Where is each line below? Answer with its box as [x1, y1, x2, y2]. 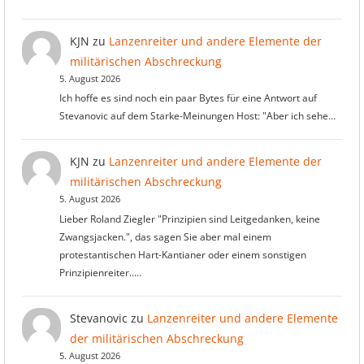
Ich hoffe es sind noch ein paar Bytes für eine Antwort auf [58, 91, 317, 105]
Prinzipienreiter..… [58, 265, 141, 279]
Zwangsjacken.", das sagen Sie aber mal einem [58, 229, 271, 244]
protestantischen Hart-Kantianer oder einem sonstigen [58, 247, 306, 262]
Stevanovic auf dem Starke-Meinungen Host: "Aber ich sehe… [58, 109, 336, 123]
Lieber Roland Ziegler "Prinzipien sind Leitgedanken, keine [58, 211, 320, 226]
